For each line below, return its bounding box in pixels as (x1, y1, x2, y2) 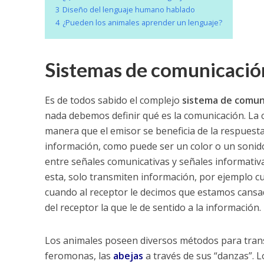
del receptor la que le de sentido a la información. (44, 200, 261, 214)
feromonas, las (44, 249, 113, 262)
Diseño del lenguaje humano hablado (62, 4, 195, 15)
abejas (113, 249, 143, 262)
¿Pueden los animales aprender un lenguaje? (62, 16, 222, 28)
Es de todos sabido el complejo (44, 93, 182, 107)
